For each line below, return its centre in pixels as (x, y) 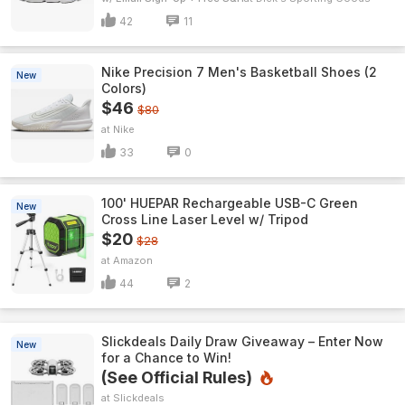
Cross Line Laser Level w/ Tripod (205, 219)
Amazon (133, 260)
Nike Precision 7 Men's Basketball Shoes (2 (239, 72)
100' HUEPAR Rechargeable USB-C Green (230, 203)
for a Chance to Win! (166, 358)
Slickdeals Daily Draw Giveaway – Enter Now (242, 341)
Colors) (124, 88)
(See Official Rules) (177, 377)
